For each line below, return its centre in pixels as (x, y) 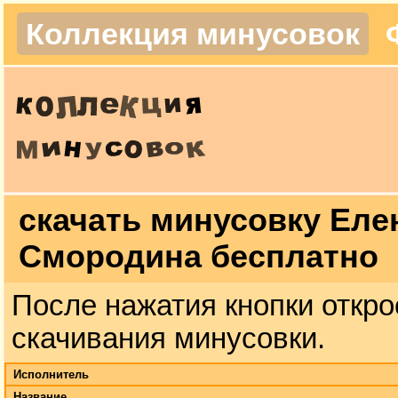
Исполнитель (51, 374)
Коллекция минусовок (193, 34)
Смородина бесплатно (199, 256)
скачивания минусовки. (168, 338)
